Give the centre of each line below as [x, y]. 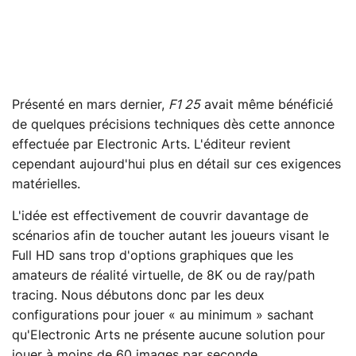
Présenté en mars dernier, [90, 104]
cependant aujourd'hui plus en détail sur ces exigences [176, 164]
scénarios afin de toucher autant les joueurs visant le [170, 236]
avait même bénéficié [267, 104]
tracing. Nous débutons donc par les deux [138, 295]
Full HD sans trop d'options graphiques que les [153, 255]
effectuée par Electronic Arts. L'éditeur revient [151, 144]
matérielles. [46, 184]
